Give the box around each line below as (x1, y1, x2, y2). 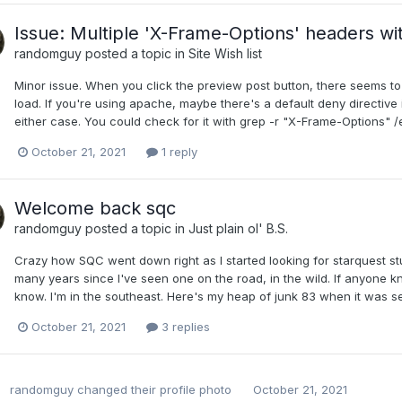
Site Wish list (188, 45, 262, 61)
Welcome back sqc (14, 197, 176, 219)
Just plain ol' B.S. (188, 220, 288, 236)
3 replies (158, 319, 210, 335)
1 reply (158, 144, 197, 159)
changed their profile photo (74, 381, 232, 397)
